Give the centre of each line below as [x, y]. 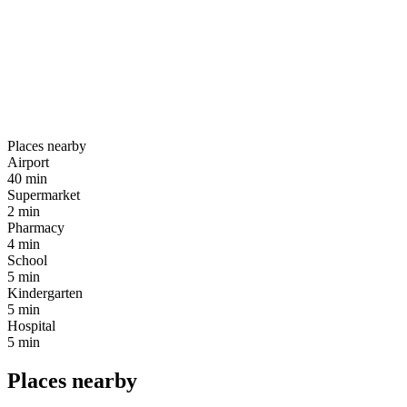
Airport [28, 163]
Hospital [31, 326]
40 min [27, 179]
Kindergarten [45, 293]
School [27, 261]
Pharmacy [36, 228]
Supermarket [44, 195]
